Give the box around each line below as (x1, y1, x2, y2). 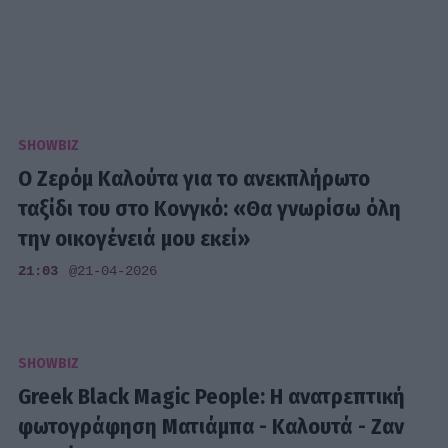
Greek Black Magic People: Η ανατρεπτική (18, 382, 406, 410)
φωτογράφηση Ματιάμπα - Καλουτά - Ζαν (18, 412, 405, 440)
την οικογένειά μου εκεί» (18, 224, 251, 252)
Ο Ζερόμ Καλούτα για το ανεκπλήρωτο (18, 164, 371, 192)
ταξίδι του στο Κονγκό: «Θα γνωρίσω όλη (18, 194, 402, 222)
